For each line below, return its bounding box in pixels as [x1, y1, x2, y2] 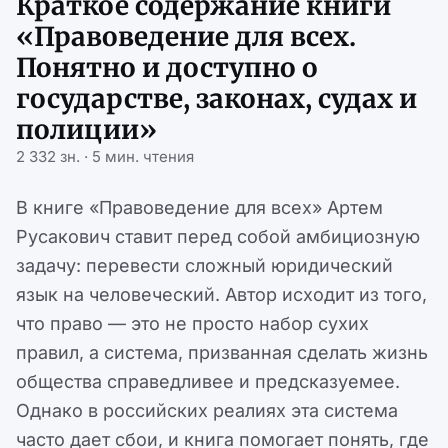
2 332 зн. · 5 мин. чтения [16, 147, 194, 167]
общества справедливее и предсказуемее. [16, 371, 400, 393]
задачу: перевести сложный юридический [16, 255, 393, 277]
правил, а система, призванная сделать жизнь [16, 342, 428, 364]
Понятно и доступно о [16, 51, 318, 85]
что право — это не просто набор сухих [16, 313, 369, 335]
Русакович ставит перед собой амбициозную [16, 226, 420, 248]
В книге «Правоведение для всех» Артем [16, 197, 383, 219]
